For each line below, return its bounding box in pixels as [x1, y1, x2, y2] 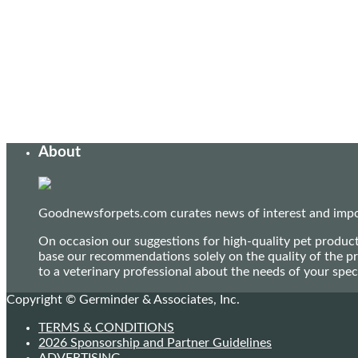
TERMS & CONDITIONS [38, 320, 174, 334]
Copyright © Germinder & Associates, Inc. [6, 292, 240, 306]
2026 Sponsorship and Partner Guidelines [38, 336, 272, 349]
